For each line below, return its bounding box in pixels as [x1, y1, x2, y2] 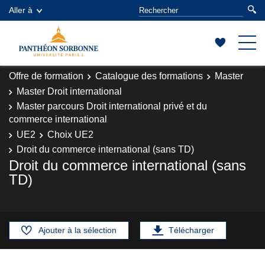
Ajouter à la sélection [38, 225, 117, 235]
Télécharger [169, 225, 214, 235]
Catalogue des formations [95, 71, 203, 81]
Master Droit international [17, 86, 122, 96]
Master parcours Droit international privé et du [17, 101, 207, 111]
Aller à [9, 5, 33, 15]
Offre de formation [9, 71, 83, 81]
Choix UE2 [47, 129, 93, 140]
